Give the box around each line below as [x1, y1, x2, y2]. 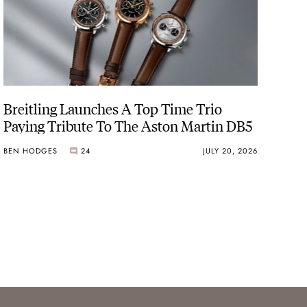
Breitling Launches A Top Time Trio [3, 98, 223, 119]
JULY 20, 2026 [202, 145, 258, 156]
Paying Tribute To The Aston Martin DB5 [3, 115, 253, 136]
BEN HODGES [3, 145, 58, 156]
